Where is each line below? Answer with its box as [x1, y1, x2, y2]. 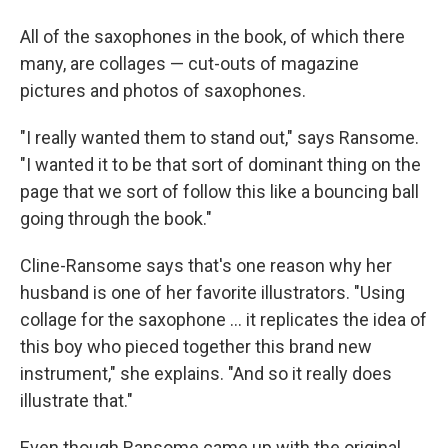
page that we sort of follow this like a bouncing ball [20, 181, 419, 203]
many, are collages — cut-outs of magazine [20, 53, 359, 75]
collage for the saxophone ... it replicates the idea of [20, 309, 427, 331]
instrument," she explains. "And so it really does [20, 363, 392, 385]
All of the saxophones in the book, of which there [20, 26, 405, 48]
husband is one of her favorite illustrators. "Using [20, 282, 405, 304]
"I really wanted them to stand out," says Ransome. [20, 127, 419, 149]
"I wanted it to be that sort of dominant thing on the [20, 154, 421, 176]
